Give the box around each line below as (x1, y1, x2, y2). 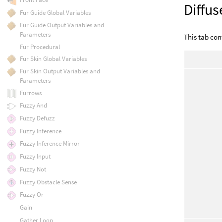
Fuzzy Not (19, 165, 46, 173)
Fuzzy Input (19, 152, 51, 161)
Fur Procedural (19, 42, 60, 51)
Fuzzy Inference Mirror (19, 139, 80, 148)
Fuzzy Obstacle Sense (19, 177, 77, 186)
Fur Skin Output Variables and (19, 67, 100, 76)
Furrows (19, 88, 42, 97)
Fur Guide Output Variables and (19, 21, 104, 30)
